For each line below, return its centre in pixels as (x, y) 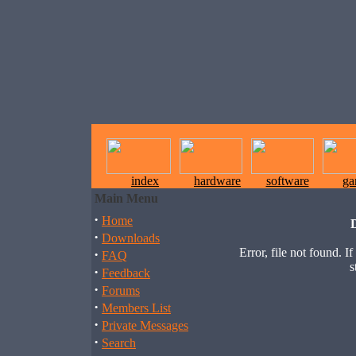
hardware (217, 181)
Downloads (131, 238)
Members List (136, 308)
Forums (121, 290)
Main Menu (126, 198)
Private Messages (145, 325)
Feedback (126, 273)
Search (119, 343)
